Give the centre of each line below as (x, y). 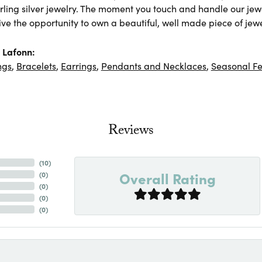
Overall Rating (167, 178)
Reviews (131, 132)
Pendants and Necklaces (154, 65)
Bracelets (36, 65)
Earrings (78, 65)
